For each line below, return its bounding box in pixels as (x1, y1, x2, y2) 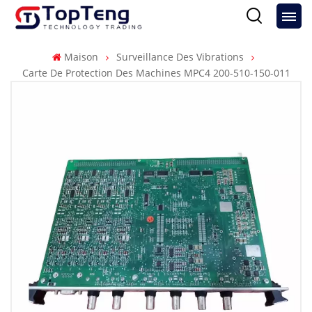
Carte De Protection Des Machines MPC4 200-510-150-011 (22, 66, 290, 79)
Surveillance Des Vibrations (116, 50, 244, 63)
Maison (63, 50, 98, 63)
